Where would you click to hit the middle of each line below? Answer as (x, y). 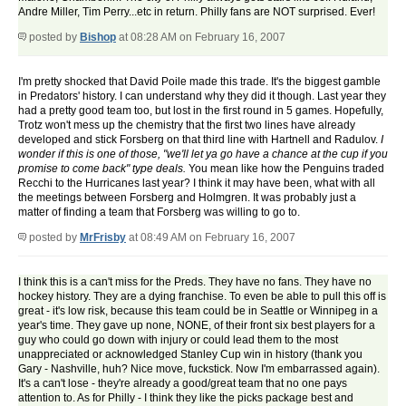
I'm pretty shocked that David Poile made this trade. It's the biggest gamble (199, 82)
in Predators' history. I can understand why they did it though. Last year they (202, 97)
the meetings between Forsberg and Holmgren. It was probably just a (187, 198)
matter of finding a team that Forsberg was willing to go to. (159, 213)
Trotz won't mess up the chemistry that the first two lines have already (187, 126)
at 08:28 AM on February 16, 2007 (201, 38)
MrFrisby (103, 238)
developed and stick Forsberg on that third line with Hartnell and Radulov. (199, 140)
